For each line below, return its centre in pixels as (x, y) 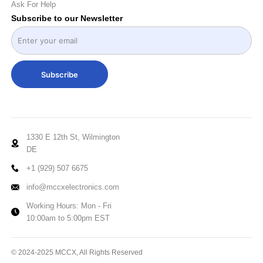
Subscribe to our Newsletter (67, 18)
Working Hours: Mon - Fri (69, 206)
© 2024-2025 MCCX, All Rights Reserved (77, 253)
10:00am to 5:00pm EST (68, 218)
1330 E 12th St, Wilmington (73, 137)
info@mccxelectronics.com (73, 187)
